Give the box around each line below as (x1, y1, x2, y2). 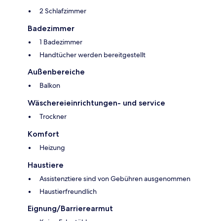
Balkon (39, 81, 60, 90)
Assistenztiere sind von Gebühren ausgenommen (39, 174, 190, 184)
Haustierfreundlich (39, 187, 97, 196)
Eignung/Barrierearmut (28, 204, 113, 214)
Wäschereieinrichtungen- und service (28, 98, 165, 108)
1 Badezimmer (39, 37, 82, 47)
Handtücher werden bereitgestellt (39, 50, 146, 60)
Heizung (39, 143, 65, 152)
